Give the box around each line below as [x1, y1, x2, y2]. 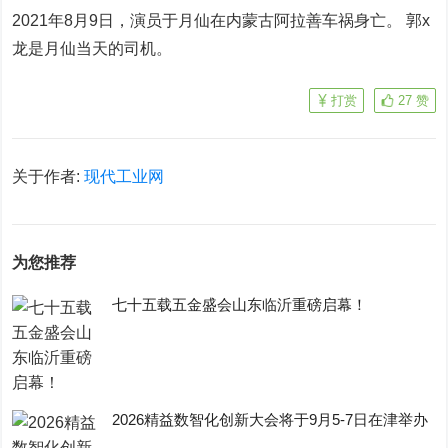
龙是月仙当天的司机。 [12, 40, 173, 57]
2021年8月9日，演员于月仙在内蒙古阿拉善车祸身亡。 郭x [12, 12, 431, 29]
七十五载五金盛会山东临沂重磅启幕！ [112, 296, 368, 313]
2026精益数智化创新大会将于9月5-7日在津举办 [112, 411, 429, 428]
